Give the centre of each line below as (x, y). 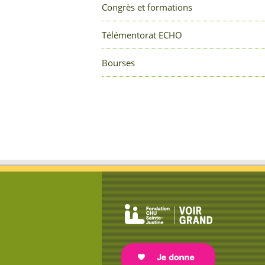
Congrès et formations (147, 7)
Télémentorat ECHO (142, 35)
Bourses (118, 63)
